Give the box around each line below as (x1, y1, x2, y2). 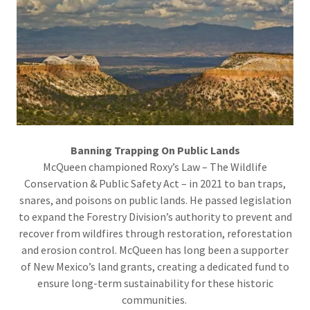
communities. (121, 293, 189, 307)
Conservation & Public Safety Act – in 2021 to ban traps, (24, 176, 286, 191)
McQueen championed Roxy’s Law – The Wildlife (43, 160, 267, 174)
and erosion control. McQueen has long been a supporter (21, 243, 289, 257)
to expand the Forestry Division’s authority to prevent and (18, 210, 292, 224)
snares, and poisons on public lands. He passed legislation (19, 193, 291, 208)
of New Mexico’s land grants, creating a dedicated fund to (21, 259, 289, 274)
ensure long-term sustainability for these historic (37, 276, 273, 291)
